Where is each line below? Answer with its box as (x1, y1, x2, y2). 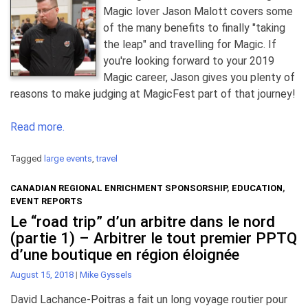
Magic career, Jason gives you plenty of (103, 71, 295, 85)
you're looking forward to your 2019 (103, 54, 274, 68)
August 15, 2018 (10, 269, 74, 280)
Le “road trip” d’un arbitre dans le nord (10, 212, 275, 231)
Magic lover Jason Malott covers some (103, 5, 293, 19)
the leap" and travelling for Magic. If (103, 38, 276, 52)
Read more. (10, 120, 65, 134)
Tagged (10, 153, 44, 164)
